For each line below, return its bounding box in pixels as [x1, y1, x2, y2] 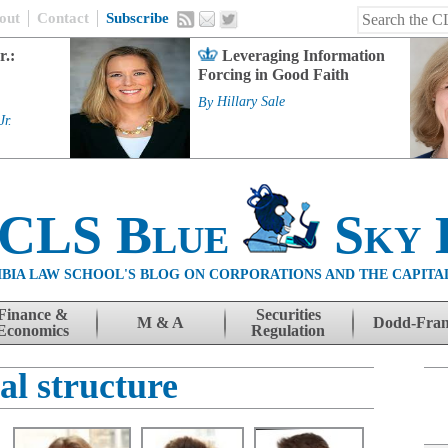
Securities [255, 306, 321, 323]
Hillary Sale [217, 94, 285, 110]
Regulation [251, 322, 325, 339]
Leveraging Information [222, 47, 385, 64]
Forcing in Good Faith [198, 66, 349, 83]
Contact [37, 10, 89, 26]
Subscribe [106, 10, 169, 26]
